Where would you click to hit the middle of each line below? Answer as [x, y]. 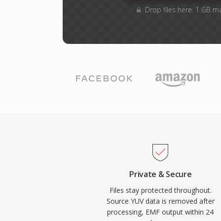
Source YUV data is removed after [160, 201]
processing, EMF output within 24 [161, 212]
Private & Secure [161, 174]
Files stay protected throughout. [160, 190]
